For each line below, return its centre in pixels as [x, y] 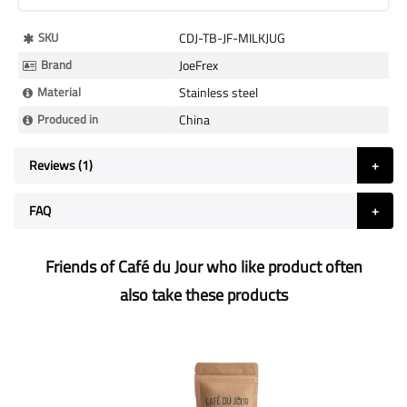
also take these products [203, 295]
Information [49, 56]
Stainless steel [218, 92]
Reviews [54, 165]
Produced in [68, 119]
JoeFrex [199, 65]
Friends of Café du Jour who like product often [203, 267]
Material [59, 92]
